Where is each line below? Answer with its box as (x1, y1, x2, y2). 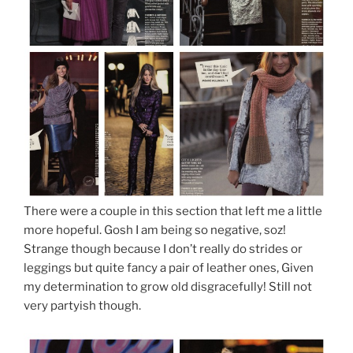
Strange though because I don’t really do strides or (24, 242, 303, 257)
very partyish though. (24, 299, 141, 314)
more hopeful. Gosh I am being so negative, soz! (24, 223, 286, 238)
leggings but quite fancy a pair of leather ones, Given (24, 261, 314, 276)
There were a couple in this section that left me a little (24, 204, 322, 219)
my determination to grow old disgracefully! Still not (24, 280, 312, 295)
